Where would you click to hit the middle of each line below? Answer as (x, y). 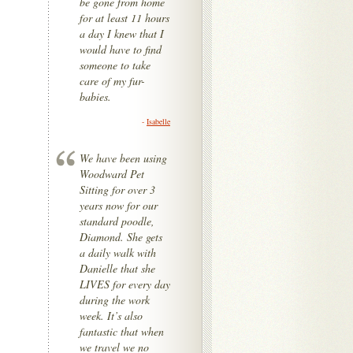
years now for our (119, 205)
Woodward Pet (112, 174)
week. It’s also (111, 316)
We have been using (123, 158)
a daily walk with (118, 253)
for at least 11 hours (124, 18)
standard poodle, (117, 221)
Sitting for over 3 (117, 190)
